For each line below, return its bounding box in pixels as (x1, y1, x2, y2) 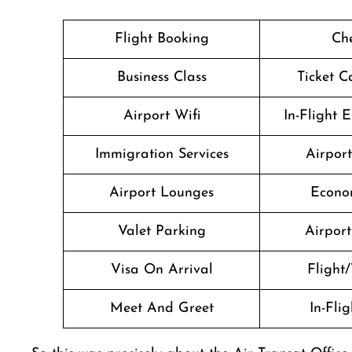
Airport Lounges (109, 185, 214, 200)
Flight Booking (114, 31, 209, 46)
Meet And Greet (109, 301, 214, 316)
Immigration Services (94, 147, 229, 162)
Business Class (116, 70, 207, 85)
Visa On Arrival (110, 262, 213, 277)
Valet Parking (117, 224, 206, 239)
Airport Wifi (123, 108, 200, 123)
